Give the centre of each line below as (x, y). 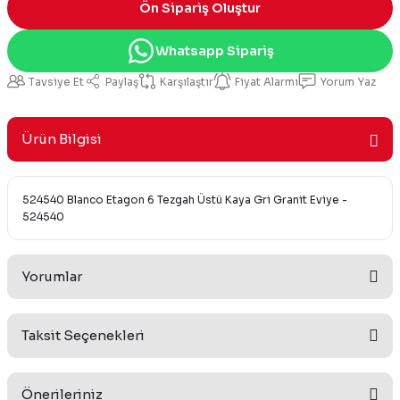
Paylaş (122, 81)
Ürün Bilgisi (62, 139)
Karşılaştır (187, 81)
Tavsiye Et (56, 81)
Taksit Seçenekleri (83, 336)
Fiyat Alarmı (267, 81)
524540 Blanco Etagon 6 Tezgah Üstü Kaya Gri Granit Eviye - (185, 200)
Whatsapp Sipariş (214, 51)
